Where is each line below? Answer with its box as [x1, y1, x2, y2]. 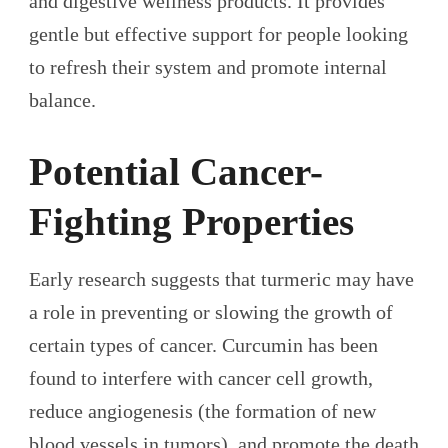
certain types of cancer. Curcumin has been [29, 333, 378, 356]
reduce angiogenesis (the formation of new [29, 399, 376, 422]
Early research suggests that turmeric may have [29, 267, 414, 290]
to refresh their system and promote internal [29, 56, 387, 79]
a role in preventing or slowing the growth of [29, 300, 393, 323]
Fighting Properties [29, 200, 354, 244]
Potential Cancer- [29, 150, 323, 194]
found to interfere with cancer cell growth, [29, 366, 373, 389]
